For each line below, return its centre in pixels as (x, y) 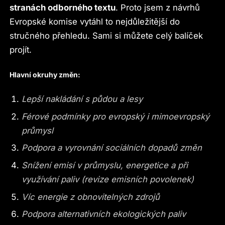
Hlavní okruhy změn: (45, 74)
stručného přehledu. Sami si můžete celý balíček (106, 36)
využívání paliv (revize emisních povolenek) (107, 179)
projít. (21, 50)
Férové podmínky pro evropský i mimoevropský (115, 116)
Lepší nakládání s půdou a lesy (82, 99)
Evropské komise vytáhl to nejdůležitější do (95, 22)
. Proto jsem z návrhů (158, 8)
